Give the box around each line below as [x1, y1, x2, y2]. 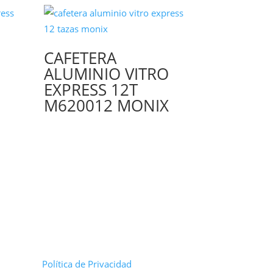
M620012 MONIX [44, 94, 169, 116]
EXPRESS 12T [44, 79, 138, 101]
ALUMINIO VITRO [44, 63, 169, 85]
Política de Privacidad [41, 258, 132, 271]
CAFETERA [44, 47, 117, 69]
